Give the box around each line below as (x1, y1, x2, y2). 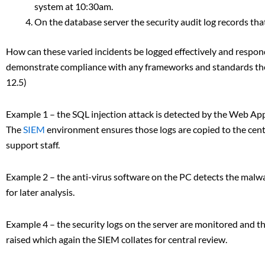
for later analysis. (6, 186, 75, 198)
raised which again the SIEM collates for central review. (6, 234, 227, 245)
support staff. (6, 139, 60, 151)
